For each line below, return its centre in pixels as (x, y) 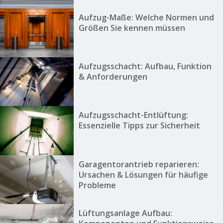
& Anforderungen (113, 77)
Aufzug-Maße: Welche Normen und (146, 17)
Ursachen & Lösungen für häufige (143, 174)
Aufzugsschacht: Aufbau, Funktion (145, 66)
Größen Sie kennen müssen (132, 28)
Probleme (97, 185)
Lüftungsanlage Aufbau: (125, 213)
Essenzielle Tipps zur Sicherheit (139, 126)
